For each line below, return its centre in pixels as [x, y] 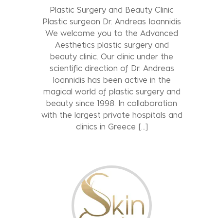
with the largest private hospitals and [112, 115]
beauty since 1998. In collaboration [112, 103]
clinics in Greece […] [112, 127]
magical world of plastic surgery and [112, 91]
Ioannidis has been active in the [112, 80]
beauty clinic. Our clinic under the [112, 56]
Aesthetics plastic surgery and [112, 45]
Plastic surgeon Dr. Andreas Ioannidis [112, 21]
